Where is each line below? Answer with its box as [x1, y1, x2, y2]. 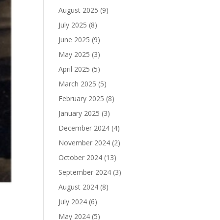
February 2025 [58, 93, 105, 103]
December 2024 [58, 123, 110, 133]
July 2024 [58, 196, 87, 206]
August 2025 [58, 5, 99, 15]
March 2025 [58, 79, 97, 88]
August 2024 [58, 182, 99, 192]
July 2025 [58, 20, 87, 29]
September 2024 [58, 167, 111, 177]
